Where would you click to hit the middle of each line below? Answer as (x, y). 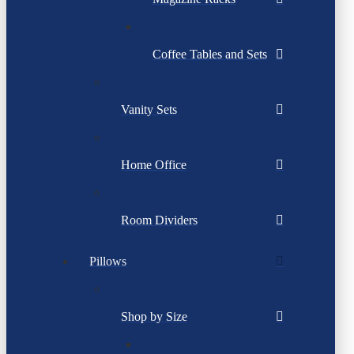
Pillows (108, 262)
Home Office (154, 165)
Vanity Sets (149, 110)
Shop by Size (154, 317)
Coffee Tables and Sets (210, 55)
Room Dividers (159, 220)
